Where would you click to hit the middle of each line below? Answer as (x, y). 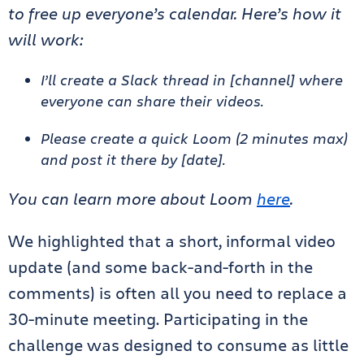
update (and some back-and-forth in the (160, 267)
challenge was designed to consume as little (178, 345)
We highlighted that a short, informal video (172, 241)
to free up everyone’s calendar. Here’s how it (175, 13)
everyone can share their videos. (152, 101)
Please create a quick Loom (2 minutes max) (194, 138)
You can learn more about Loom (132, 199)
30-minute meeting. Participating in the (158, 319)
